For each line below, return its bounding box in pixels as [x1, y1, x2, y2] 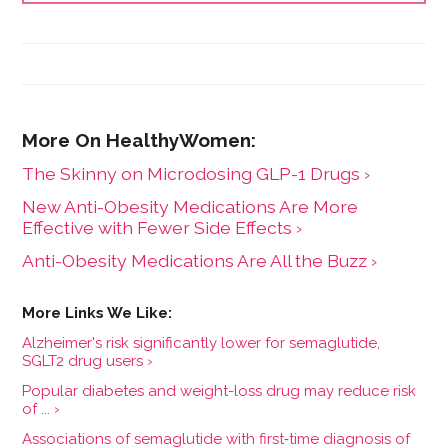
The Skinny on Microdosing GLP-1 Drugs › [22, 163, 371, 185]
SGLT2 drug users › [22, 352, 154, 371]
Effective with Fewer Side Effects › [22, 217, 303, 239]
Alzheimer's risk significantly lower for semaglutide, [22, 334, 381, 353]
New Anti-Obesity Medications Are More [22, 196, 359, 218]
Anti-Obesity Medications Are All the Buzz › [22, 250, 378, 272]
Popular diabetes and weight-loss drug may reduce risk [22, 382, 417, 401]
